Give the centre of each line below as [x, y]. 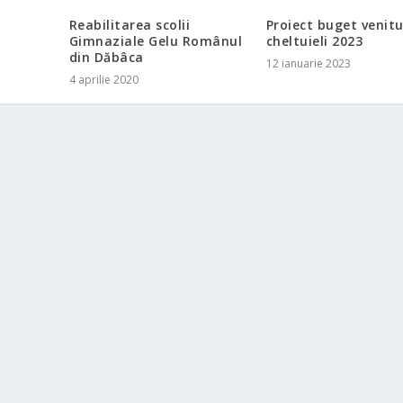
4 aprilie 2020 [103, 80]
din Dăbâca [106, 57]
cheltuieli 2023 [314, 41]
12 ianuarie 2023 [308, 63]
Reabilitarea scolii [130, 25]
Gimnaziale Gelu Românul [156, 41]
